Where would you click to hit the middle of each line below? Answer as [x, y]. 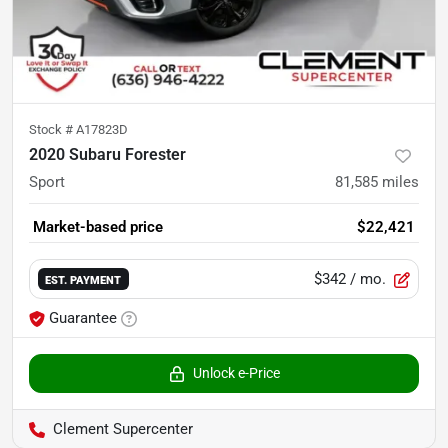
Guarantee [83, 318]
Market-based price [98, 227]
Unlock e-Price [236, 373]
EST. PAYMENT [83, 279]
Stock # [52, 129]
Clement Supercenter [123, 429]
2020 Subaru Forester [107, 154]
